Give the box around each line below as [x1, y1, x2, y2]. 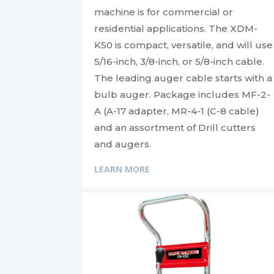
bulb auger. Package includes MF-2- [94, 88, 271, 100]
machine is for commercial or [94, 6, 234, 18]
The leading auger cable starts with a [94, 72, 273, 84]
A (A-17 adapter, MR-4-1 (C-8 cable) [94, 105, 260, 117]
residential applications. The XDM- [94, 22, 258, 34]
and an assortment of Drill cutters [94, 121, 256, 133]
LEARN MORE [94, 163, 150, 175]
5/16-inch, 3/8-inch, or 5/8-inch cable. [94, 55, 265, 67]
